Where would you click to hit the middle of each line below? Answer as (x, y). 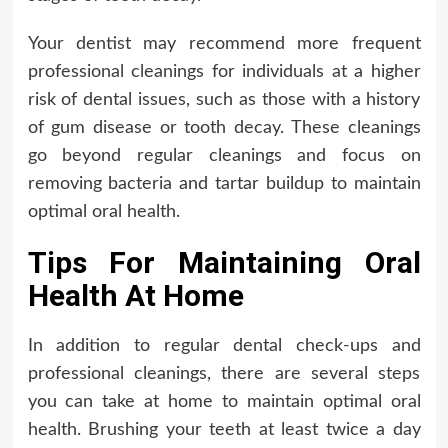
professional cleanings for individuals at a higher (224, 72)
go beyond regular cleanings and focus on (224, 156)
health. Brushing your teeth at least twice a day (224, 430)
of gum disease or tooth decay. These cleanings (224, 128)
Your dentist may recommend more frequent (224, 44)
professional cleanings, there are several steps (224, 374)
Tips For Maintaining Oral (224, 263)
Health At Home (135, 296)
